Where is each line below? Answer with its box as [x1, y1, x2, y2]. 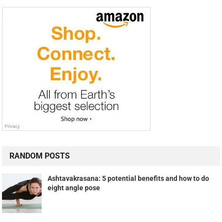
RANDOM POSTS [9, 151, 70, 161]
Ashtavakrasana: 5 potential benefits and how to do [48, 174, 210, 182]
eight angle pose [48, 183, 101, 192]
